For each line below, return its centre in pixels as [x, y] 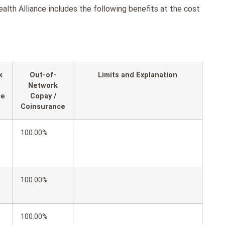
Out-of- [43, 75]
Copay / [43, 96]
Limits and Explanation [138, 75]
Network [43, 85]
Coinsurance [43, 106]
